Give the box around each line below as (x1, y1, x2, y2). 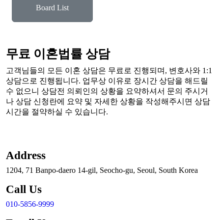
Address (6, 149, 46, 162)
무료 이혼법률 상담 (6, 47, 110, 60)
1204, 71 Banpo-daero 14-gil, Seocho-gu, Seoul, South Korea (6, 166, 198, 174)
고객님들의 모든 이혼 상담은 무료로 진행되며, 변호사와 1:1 (6, 66, 212, 75)
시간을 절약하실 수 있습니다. (6, 108, 108, 116)
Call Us (6, 183, 42, 195)
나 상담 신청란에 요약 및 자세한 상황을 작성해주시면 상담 (6, 97, 210, 106)
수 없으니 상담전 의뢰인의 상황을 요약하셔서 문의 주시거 (6, 87, 208, 95)
